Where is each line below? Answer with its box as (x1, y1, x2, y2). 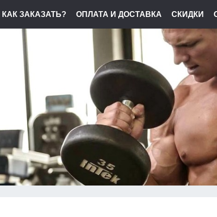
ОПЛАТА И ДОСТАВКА (76, 10, 162, 18)
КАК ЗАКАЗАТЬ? (2, 10, 66, 18)
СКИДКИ (171, 10, 204, 18)
